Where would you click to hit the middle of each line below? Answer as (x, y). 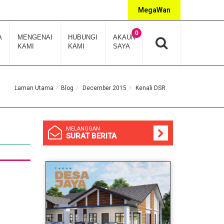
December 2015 (104, 88)
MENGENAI (35, 37)
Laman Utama (34, 88)
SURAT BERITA (91, 136)
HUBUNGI (82, 37)
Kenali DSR (150, 88)
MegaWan (154, 10)
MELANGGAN (83, 129)
